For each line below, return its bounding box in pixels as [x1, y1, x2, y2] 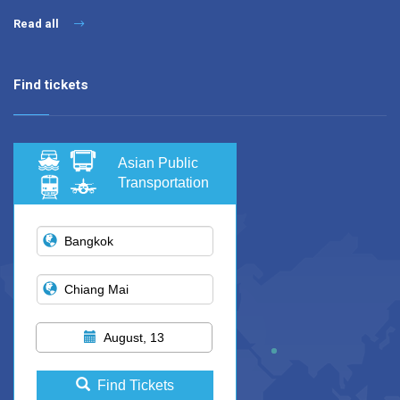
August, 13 [104, 330, 164, 346]
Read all [13, 17, 62, 31]
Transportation [118, 175, 209, 191]
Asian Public [118, 155, 198, 171]
